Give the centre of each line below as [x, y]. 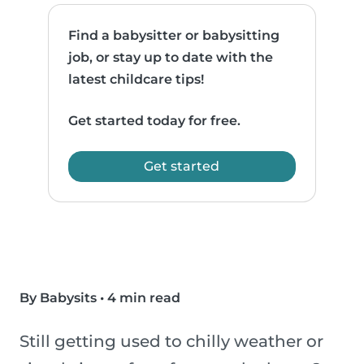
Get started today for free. [155, 121]
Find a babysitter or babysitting [174, 36]
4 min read [144, 298]
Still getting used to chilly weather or [171, 342]
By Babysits [58, 298]
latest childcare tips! [136, 80]
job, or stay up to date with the [171, 58]
